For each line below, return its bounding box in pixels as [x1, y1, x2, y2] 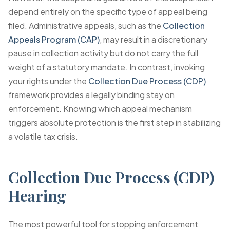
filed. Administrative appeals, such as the [8, 20, 163, 31]
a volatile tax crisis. [8, 131, 78, 142]
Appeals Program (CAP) [8, 34, 100, 45]
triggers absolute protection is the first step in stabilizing [8, 117, 221, 128]
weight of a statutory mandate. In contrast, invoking [8, 62, 205, 72]
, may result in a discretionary [100, 34, 207, 45]
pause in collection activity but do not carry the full [8, 48, 198, 59]
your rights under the [8, 75, 88, 86]
